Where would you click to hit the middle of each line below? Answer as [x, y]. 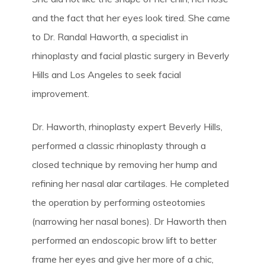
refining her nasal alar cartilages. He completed [130, 183]
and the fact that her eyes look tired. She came [131, 18]
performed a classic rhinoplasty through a [119, 146]
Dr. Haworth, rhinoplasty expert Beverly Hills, [127, 127]
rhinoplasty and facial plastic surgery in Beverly [130, 56]
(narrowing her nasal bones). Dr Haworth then [129, 221]
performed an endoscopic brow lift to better [124, 240]
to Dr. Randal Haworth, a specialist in [110, 37]
